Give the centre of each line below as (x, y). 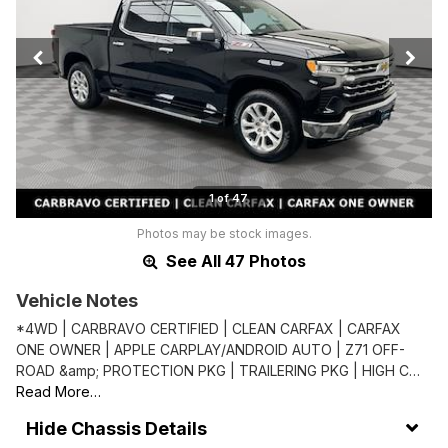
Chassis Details (139, 428)
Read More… (58, 392)
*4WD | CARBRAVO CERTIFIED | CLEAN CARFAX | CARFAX (208, 329)
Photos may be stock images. (224, 234)
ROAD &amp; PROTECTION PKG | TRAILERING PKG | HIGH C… (218, 371)
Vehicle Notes (77, 301)
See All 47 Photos (233, 261)
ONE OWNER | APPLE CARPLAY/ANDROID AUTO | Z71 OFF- (210, 350)
